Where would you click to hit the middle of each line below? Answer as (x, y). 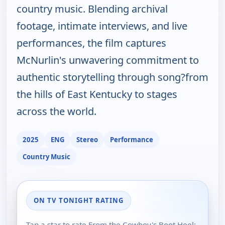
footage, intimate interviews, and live (102, 26)
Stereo (87, 139)
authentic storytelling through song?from (113, 77)
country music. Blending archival (92, 9)
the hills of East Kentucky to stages (97, 94)
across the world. (57, 111)
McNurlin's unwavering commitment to (108, 60)
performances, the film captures (91, 43)
